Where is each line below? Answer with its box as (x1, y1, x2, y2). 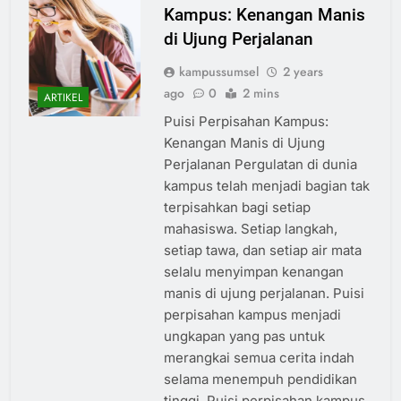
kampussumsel (178, 63, 259, 81)
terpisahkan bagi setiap (163, 199, 311, 217)
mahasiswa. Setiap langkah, (163, 220, 337, 238)
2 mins (242, 84, 279, 103)
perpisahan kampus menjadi (163, 306, 341, 324)
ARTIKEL (44, 89, 82, 106)
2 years (282, 63, 323, 81)
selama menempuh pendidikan (163, 371, 357, 388)
